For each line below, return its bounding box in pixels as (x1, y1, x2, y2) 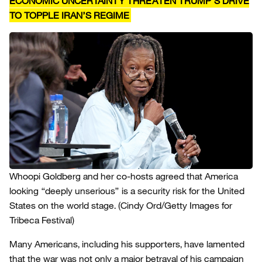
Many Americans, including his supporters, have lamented (9, 238, 244, 250)
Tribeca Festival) (9, 214, 74, 226)
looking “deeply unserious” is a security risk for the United (9, 185, 244, 196)
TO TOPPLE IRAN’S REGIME (9, 9, 129, 21)
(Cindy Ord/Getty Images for (118, 199, 232, 211)
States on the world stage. (9, 199, 116, 211)
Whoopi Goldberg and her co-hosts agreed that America (9, 170, 238, 182)
